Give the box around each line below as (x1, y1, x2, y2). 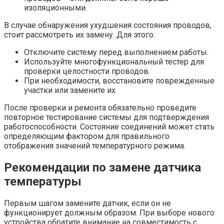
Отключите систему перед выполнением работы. (24, 47, 208, 57)
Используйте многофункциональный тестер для (24, 56, 204, 66)
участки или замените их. (24, 85, 117, 95)
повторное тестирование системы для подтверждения (4, 112, 209, 122)
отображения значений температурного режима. (4, 140, 185, 150)
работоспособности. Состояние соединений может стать (4, 121, 214, 131)
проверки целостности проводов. (24, 66, 150, 76)
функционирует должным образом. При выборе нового (4, 207, 214, 217)
